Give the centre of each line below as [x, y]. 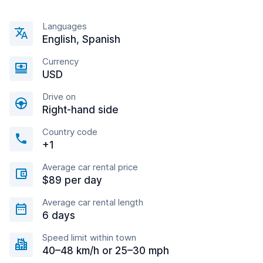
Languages [65, 26]
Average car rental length [93, 202]
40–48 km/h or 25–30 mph [106, 251]
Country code [70, 132]
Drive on [59, 97]
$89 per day [72, 180]
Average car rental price [90, 167]
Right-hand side [80, 110]
